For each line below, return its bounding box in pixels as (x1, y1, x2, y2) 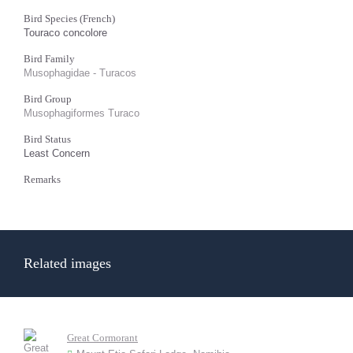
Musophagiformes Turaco (24, 107, 139, 119)
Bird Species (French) (24, 13, 115, 24)
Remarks (24, 173, 61, 185)
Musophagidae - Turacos (24, 67, 136, 79)
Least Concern (24, 147, 90, 159)
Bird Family (24, 53, 75, 65)
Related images (24, 255, 111, 271)
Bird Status (24, 133, 71, 145)
